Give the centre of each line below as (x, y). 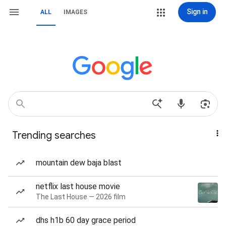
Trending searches (54, 135)
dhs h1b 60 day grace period (86, 220)
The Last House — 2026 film (81, 197)
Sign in (197, 12)
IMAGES (75, 12)
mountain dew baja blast (79, 163)
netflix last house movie (78, 186)
